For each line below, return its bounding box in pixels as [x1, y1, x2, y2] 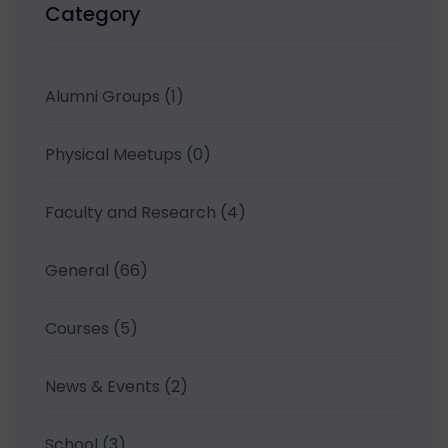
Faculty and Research [45, 200, 216, 224]
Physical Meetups [45, 142, 182, 166]
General [45, 258, 109, 282]
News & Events [45, 374, 160, 398]
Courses [45, 316, 109, 340]
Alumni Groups [45, 84, 160, 108]
